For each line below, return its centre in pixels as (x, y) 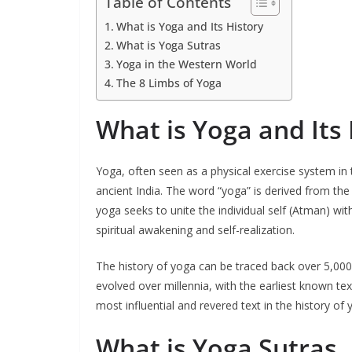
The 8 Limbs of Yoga (169, 82)
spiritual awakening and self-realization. (195, 229)
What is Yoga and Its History (189, 26)
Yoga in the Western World (186, 64)
